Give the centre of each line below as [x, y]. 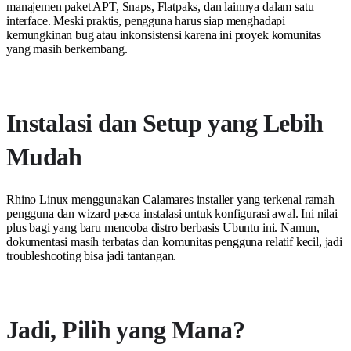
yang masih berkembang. [67, 49]
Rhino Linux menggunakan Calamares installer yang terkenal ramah [170, 200]
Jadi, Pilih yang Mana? [125, 330]
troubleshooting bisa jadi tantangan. [92, 256]
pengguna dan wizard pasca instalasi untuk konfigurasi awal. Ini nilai [172, 214]
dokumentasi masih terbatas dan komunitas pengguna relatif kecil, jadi [174, 242]
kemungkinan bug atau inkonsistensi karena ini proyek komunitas [164, 35]
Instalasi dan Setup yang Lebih [165, 123]
